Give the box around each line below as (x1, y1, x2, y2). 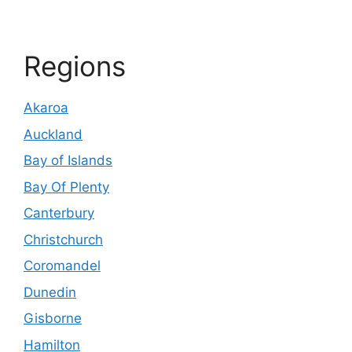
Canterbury (24, 205, 94, 222)
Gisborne (24, 310, 82, 327)
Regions (24, 49, 126, 83)
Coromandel (24, 258, 101, 274)
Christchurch (24, 231, 103, 247)
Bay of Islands (24, 152, 112, 169)
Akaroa (24, 100, 68, 116)
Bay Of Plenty (24, 178, 109, 195)
